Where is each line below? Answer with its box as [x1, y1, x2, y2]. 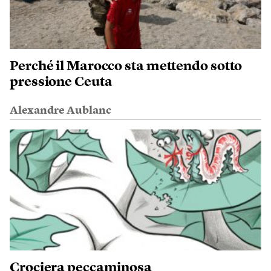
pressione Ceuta [10, 76, 113, 90]
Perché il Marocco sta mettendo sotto [10, 60, 243, 74]
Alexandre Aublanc [10, 105, 111, 117]
